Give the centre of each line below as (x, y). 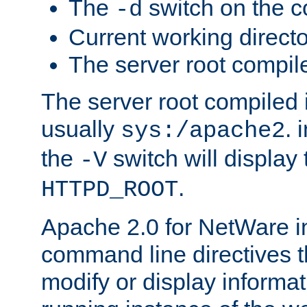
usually (81, 128)
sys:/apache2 (203, 131)
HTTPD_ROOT (110, 189)
